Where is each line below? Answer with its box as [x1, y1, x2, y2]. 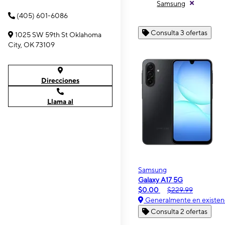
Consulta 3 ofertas [151, 28, 207, 37]
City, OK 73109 [8, 41, 55, 49]
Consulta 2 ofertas [151, 207, 207, 215]
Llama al [47, 97, 73, 105]
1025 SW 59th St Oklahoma [15, 31, 101, 39]
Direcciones [41, 76, 79, 84]
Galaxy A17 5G [138, 175, 183, 184]
